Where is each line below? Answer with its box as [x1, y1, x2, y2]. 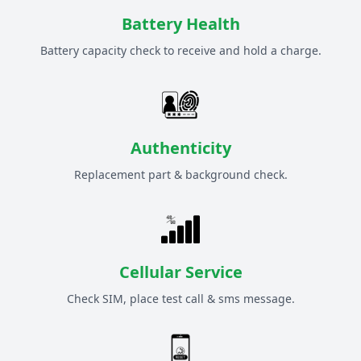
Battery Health [121, 13, 240, 35]
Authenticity [130, 137, 231, 160]
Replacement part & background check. [73, 167, 288, 183]
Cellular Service [118, 261, 243, 284]
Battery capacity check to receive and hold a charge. [39, 43, 322, 59]
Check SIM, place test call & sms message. [66, 291, 295, 307]
